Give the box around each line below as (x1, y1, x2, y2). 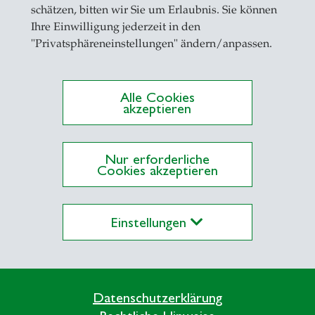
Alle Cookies (120, 89, 195, 105)
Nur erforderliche (105, 150, 210, 167)
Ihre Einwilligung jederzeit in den (30, 20, 200, 34)
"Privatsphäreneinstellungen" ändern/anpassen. (30, 37, 272, 51)
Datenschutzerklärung (92, 289, 222, 306)
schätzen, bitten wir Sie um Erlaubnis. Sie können (30, 3, 277, 17)
